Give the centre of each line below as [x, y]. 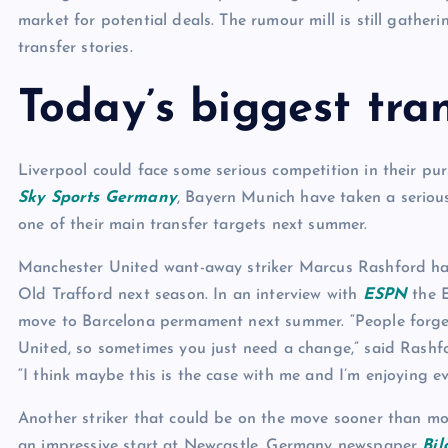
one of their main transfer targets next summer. [193, 224]
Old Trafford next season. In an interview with [190, 294]
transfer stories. [75, 47]
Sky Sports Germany [97, 197]
